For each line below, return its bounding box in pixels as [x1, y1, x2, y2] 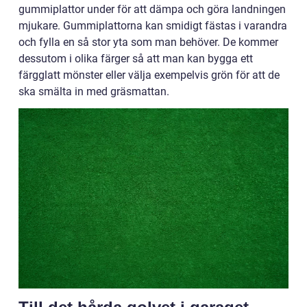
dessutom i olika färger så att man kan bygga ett [19, 52, 253, 66]
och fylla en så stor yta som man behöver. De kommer [19, 36, 278, 49]
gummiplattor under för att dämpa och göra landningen [19, 3, 286, 16]
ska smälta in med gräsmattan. [19, 85, 172, 99]
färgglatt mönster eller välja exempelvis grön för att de [19, 69, 280, 82]
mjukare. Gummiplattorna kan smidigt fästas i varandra [19, 19, 287, 33]
